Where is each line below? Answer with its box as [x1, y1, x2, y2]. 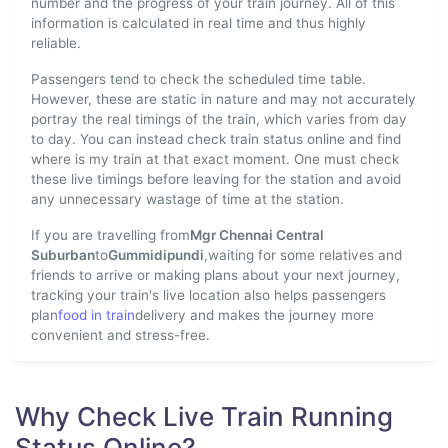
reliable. [31, 35, 81, 51]
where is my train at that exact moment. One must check [31, 151, 399, 167]
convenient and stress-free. [31, 327, 210, 343]
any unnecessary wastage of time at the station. [31, 191, 344, 207]
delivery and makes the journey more [135, 307, 374, 323]
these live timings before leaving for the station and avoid [31, 171, 401, 187]
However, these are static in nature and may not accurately [31, 91, 416, 107]
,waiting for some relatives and [204, 247, 402, 263]
